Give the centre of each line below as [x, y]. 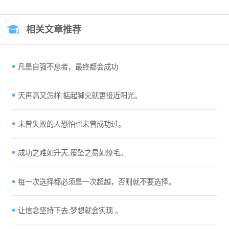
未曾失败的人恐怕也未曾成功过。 [71, 124]
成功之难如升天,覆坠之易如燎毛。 [72, 153]
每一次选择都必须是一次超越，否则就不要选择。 [96, 181]
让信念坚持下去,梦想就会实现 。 [70, 210]
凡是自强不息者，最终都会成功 [68, 67]
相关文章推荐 [54, 29]
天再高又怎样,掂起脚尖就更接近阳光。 [79, 95]
